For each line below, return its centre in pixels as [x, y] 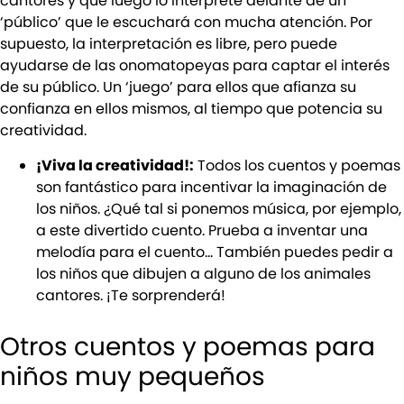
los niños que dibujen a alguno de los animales [203, 273]
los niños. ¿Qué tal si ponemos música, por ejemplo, [219, 208]
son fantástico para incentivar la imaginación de [211, 187]
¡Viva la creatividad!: [115, 165]
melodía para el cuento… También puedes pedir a [215, 252]
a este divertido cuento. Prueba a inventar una [202, 230]
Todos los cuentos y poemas [297, 165]
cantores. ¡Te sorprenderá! [131, 295]
